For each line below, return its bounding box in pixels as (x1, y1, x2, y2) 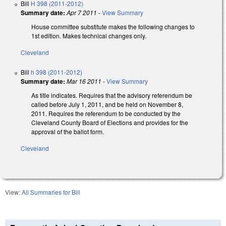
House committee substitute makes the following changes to (31, 22, 195, 31)
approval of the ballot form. (31, 127, 104, 136)
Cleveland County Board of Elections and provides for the (31, 118, 188, 127)
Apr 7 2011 (67, 8, 97, 17)
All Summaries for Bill (22, 187, 80, 196)
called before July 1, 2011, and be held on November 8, (31, 100, 183, 109)
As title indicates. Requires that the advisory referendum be (31, 91, 192, 100)
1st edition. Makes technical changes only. (31, 31, 146, 40)
